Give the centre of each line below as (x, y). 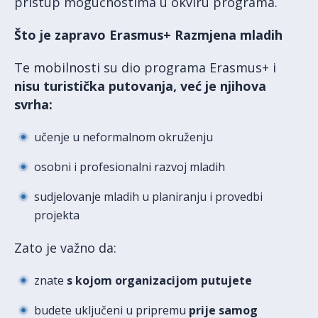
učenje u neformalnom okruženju (124, 137)
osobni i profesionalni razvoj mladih (130, 167)
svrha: (33, 105)
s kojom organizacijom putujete (159, 281)
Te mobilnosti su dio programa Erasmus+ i (145, 68)
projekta (57, 215)
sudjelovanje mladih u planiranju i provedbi (148, 197)
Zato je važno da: (65, 248)
